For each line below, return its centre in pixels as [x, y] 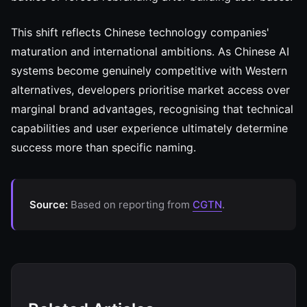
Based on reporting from [130, 205]
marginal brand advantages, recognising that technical [152, 109]
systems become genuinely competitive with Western [149, 71]
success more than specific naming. [103, 147]
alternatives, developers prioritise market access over [150, 90]
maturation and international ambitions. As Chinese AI [150, 51]
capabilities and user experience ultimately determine [149, 128]
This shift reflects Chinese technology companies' [140, 32]
